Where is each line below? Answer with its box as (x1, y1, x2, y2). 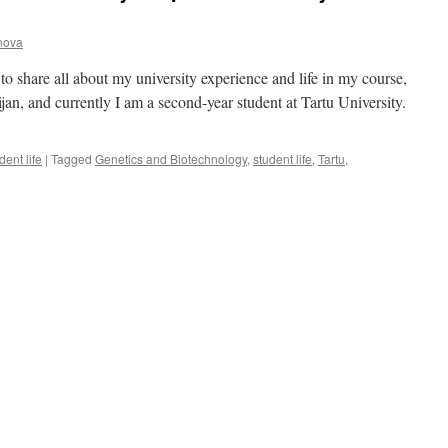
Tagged (51, 150, 92, 167)
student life (253, 150, 312, 167)
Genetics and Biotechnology (95, 150, 247, 167)
